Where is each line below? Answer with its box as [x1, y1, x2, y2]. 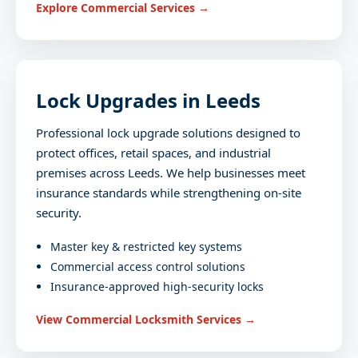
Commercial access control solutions [50, 259, 245, 275]
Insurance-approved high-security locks [50, 279, 264, 295]
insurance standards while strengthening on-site [36, 185, 301, 201]
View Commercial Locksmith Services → [36, 312, 256, 328]
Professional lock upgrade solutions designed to [36, 125, 300, 141]
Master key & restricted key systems [50, 239, 242, 255]
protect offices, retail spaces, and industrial [36, 145, 271, 161]
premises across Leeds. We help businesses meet [36, 165, 305, 181]
